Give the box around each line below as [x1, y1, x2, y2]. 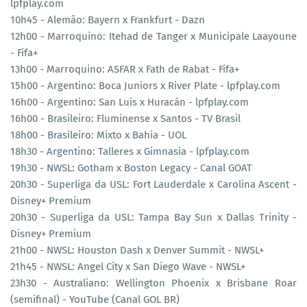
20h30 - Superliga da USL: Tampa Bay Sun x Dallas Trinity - [10, 210, 297, 223]
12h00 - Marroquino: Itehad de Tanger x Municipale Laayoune [10, 29, 297, 42]
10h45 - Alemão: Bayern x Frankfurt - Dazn [10, 13, 205, 26]
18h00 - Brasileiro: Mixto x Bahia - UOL [10, 128, 186, 141]
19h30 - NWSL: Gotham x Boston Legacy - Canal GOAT [10, 161, 252, 174]
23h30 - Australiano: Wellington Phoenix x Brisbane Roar [10, 276, 297, 289]
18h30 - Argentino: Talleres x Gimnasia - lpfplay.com [10, 145, 249, 158]
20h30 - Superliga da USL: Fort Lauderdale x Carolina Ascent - [10, 177, 297, 191]
